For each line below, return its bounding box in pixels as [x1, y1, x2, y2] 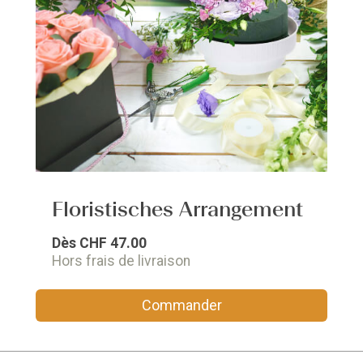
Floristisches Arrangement [52, 197, 303, 221]
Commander [141, 297, 222, 314]
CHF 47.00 [79, 235, 147, 251]
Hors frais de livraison [52, 253, 190, 269]
